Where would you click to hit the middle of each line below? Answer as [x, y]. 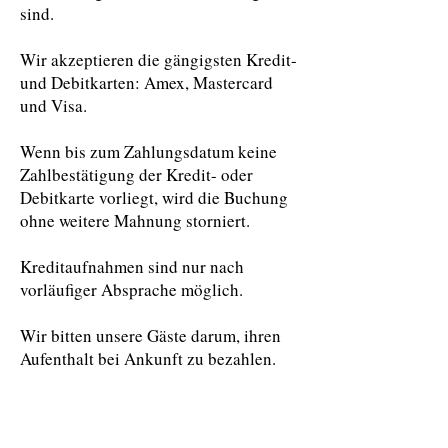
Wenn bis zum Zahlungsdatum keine [148, 151]
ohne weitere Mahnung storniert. [135, 220]
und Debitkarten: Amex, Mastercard [146, 82]
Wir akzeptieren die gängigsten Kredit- [158, 59]
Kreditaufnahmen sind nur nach [132, 266]
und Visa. [53, 105]
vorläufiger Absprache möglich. [131, 289]
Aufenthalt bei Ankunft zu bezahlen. [148, 358]
